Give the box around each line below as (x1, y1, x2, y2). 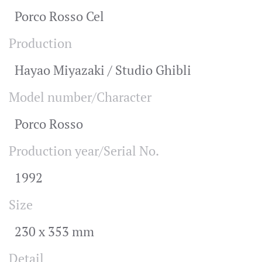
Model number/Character (9, 88, 151, 105)
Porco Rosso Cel (15, 8, 104, 25)
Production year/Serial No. (9, 142, 159, 159)
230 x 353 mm (15, 223, 94, 240)
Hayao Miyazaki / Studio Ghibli (15, 61, 191, 78)
